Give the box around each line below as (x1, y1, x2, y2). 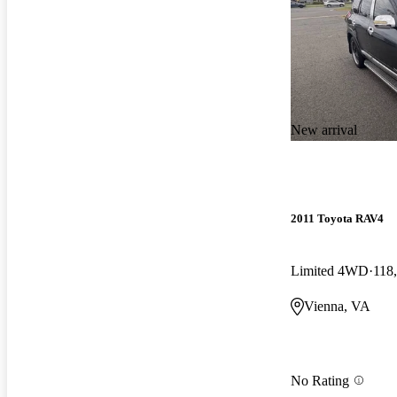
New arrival (291, 121, 357, 137)
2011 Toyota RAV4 (291, 212, 384, 226)
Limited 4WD (291, 263, 369, 279)
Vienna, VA (304, 299, 370, 315)
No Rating (291, 372, 349, 388)
